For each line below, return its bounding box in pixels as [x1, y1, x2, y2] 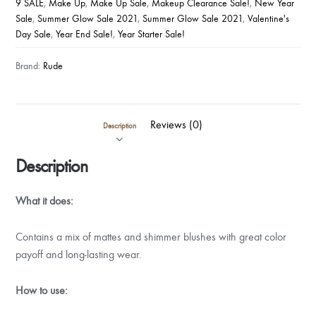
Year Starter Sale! [118, 28, 186, 41]
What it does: [16, 194, 74, 208]
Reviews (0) [150, 118, 202, 132]
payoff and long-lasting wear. [16, 248, 142, 262]
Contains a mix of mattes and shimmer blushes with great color [16, 230, 287, 244]
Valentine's [248, 13, 290, 25]
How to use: [16, 283, 68, 297]
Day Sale [16, 28, 51, 41]
